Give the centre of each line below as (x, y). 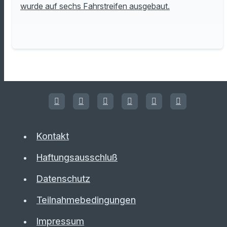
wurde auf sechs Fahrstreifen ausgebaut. (95, 6)
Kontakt (53, 136)
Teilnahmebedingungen (86, 200)
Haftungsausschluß (77, 157)
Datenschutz (63, 179)
